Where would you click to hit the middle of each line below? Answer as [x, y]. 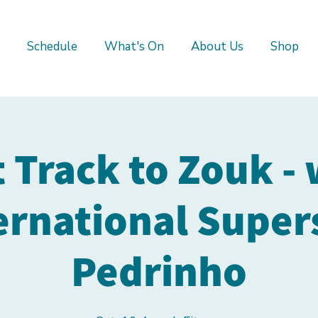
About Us [217, 46]
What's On [134, 46]
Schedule [52, 46]
